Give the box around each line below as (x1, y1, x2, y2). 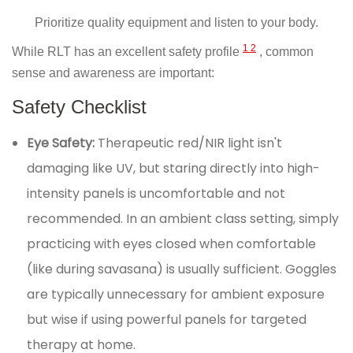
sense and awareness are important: (12, 66, 214, 80)
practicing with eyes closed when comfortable (27, 235, 317, 254)
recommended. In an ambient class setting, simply (27, 210, 340, 229)
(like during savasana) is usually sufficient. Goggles (27, 260, 337, 279)
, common (256, 45, 314, 59)
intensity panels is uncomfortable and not (27, 184, 286, 203)
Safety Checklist (12, 96, 147, 118)
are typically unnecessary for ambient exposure (27, 285, 325, 304)
